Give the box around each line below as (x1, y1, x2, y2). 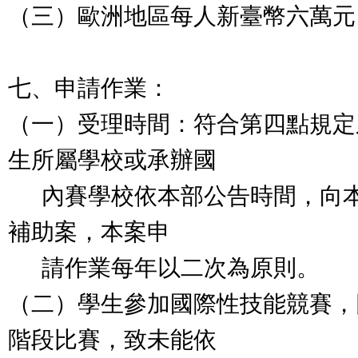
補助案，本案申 (8, 219, 170, 245)
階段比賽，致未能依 (8, 327, 217, 352)
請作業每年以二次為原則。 (8, 255, 320, 280)
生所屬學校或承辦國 (8, 147, 217, 173)
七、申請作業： (8, 75, 170, 101)
